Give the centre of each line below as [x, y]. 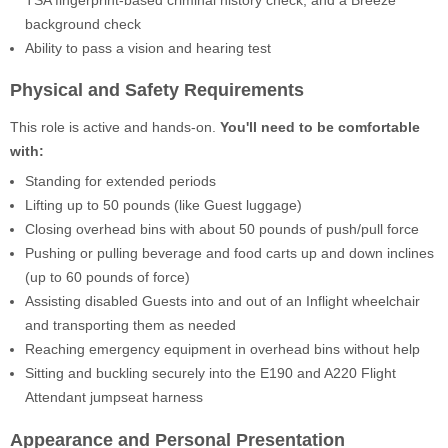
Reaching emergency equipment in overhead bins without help [222, 349]
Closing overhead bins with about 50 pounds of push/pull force [222, 229]
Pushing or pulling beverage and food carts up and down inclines [229, 253]
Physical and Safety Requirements [157, 90]
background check [83, 23]
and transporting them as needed [130, 325]
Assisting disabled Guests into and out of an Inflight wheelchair [222, 301]
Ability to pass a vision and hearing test [148, 47]
